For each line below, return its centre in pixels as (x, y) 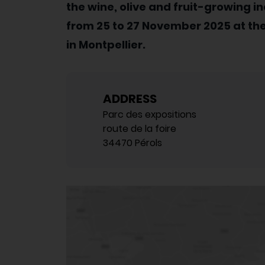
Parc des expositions (150, 115)
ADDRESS (130, 99)
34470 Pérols (132, 143)
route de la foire (140, 129)
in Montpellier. (106, 45)
